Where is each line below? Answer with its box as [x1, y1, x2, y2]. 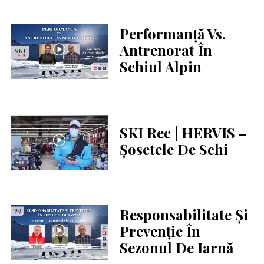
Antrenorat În [119, 41, 212, 60]
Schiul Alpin [119, 57, 202, 77]
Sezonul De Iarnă [119, 238, 233, 258]
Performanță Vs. [119, 24, 226, 44]
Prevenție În [119, 222, 200, 241]
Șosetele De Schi [119, 140, 228, 159]
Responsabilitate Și [119, 205, 248, 225]
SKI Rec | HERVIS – [119, 123, 247, 143]
